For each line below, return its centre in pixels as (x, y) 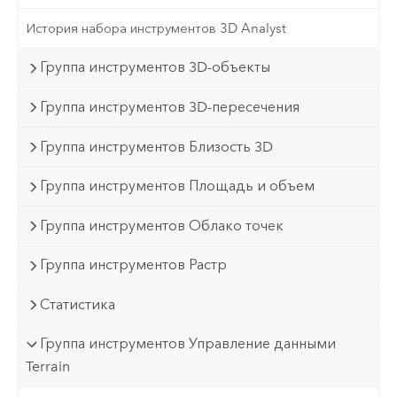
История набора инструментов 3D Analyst (156, 28)
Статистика (78, 304)
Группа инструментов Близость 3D (157, 146)
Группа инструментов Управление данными (188, 344)
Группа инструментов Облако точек (162, 225)
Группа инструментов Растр (134, 265)
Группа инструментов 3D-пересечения (170, 107)
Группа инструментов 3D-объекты (156, 67)
